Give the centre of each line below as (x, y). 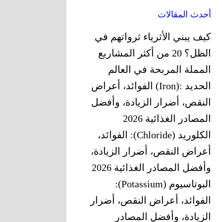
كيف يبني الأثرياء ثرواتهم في (153, 37)
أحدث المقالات (184, 15)
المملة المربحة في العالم (159, 70)
